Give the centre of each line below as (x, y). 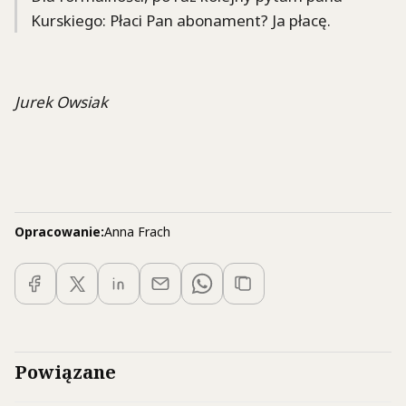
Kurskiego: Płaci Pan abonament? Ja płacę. (181, 20)
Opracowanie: (59, 232)
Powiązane (65, 372)
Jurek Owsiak (61, 101)
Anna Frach (137, 232)
